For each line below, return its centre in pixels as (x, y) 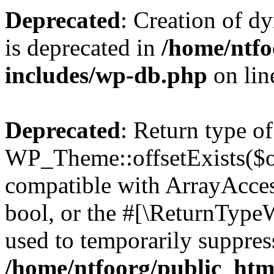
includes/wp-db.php (106, 75)
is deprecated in (83, 47)
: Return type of (197, 130)
